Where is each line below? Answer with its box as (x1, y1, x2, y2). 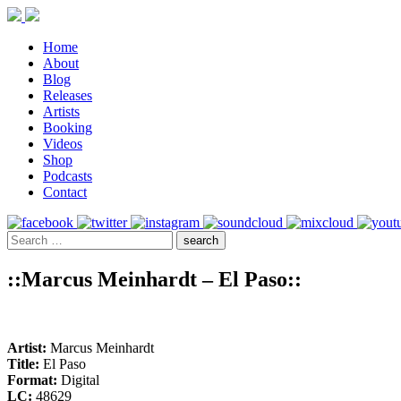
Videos (43, 136, 82, 151)
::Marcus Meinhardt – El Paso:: (7, 267, 302, 291)
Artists (43, 104, 80, 119)
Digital (61, 371, 99, 388)
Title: (7, 355, 43, 371)
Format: (7, 371, 61, 388)
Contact (43, 184, 87, 200)
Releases (43, 88, 92, 103)
